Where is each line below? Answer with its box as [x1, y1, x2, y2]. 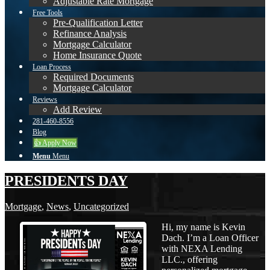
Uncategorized [74, 201, 129, 212]
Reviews [33, 95, 57, 104]
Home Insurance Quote [53, 49, 142, 60]
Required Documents [53, 71, 134, 82]
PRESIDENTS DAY [5, 172, 128, 189]
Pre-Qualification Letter [53, 17, 143, 28]
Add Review [53, 104, 102, 115]
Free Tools [33, 8, 63, 17]
